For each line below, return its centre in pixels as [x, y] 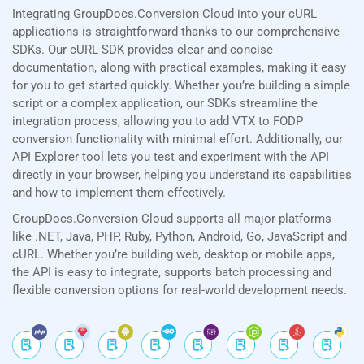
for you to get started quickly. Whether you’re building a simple [181, 86]
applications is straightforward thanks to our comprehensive [176, 32]
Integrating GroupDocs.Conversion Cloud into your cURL [165, 14]
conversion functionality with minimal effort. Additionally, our [178, 139]
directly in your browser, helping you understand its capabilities [182, 175]
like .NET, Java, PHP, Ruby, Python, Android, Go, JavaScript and [180, 237]
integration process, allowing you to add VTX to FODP [158, 121]
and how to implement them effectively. [119, 193]
